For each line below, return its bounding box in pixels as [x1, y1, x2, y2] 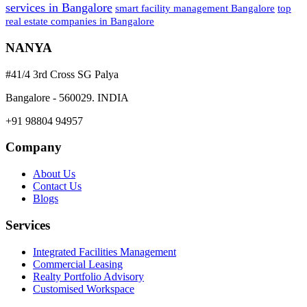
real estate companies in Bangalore [5, 15, 154, 27]
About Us [33, 168, 75, 180]
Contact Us [33, 180, 82, 193]
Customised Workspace [33, 282, 134, 295]
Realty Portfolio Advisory [33, 270, 144, 282]
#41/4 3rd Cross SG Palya [5, 68, 119, 80]
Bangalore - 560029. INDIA [5, 91, 129, 103]
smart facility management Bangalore [115, 2, 275, 14]
